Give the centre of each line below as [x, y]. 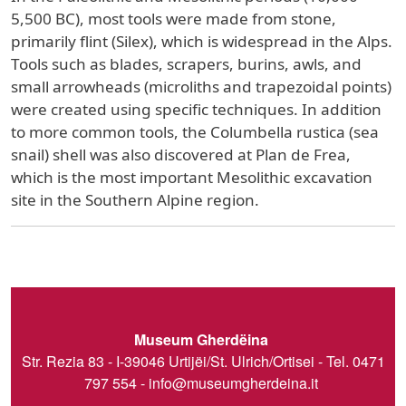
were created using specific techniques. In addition [196, 109]
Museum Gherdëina [203, 339]
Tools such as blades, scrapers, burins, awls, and [186, 63]
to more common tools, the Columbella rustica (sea [195, 131]
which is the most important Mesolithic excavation [192, 177]
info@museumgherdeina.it [233, 382]
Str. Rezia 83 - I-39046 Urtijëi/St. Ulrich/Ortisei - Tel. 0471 [203, 361]
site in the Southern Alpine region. [137, 199]
